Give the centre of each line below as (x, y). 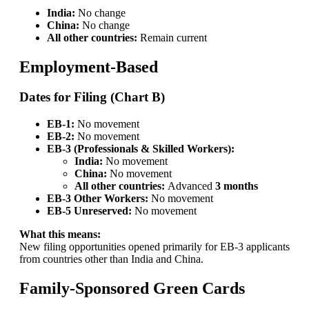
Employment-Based (88, 67)
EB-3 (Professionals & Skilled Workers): (140, 149)
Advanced (190, 186)
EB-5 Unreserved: (89, 211)
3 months (236, 186)
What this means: (60, 235)
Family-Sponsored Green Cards (132, 289)
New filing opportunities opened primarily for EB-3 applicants (154, 247)
